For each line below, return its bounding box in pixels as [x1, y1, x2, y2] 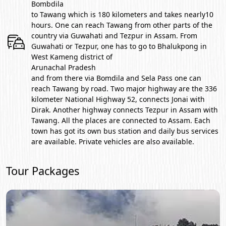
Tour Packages [6, 163, 79, 178]
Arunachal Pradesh [31, 63, 96, 72]
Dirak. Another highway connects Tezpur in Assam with [31, 105, 218, 115]
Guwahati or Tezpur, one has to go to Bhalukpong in [31, 41, 207, 51]
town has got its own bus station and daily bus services [31, 126, 218, 136]
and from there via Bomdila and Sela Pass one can [31, 73, 201, 83]
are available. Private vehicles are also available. [31, 137, 194, 146]
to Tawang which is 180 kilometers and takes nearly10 [31, 10, 213, 19]
